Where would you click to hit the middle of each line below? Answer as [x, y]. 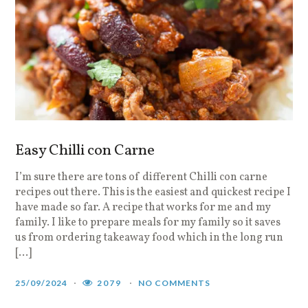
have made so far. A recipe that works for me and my [143, 207]
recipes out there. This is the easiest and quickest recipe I [153, 192]
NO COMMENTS [175, 283]
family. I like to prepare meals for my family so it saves [148, 222]
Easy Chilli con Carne [85, 151]
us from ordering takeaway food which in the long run [150, 238]
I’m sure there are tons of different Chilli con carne [142, 177]
